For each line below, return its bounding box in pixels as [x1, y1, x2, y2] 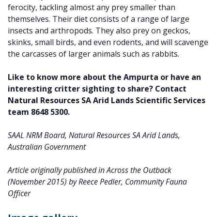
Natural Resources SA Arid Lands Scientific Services [8, 95, 205, 106]
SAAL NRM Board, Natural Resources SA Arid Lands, [8, 130, 180, 140]
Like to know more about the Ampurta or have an [8, 72, 201, 82]
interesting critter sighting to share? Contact [8, 83, 186, 94]
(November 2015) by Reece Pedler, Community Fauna [8, 176, 187, 187]
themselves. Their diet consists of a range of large [8, 14, 189, 24]
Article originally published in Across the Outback [8, 165, 171, 175]
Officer [8, 188, 31, 199]
